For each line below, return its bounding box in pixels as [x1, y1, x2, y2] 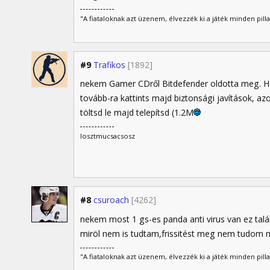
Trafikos [93, 58, 125, 71]
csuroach [93, 194, 129, 206]
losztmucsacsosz [80, 131, 135, 140]
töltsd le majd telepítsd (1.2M [80, 106, 193, 118]
